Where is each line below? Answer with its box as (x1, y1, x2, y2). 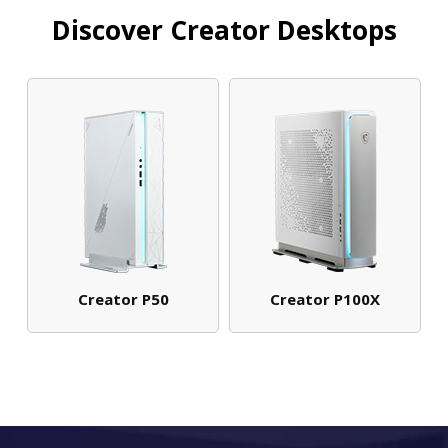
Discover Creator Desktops (51, 11, 397, 48)
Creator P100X (270, 289, 380, 310)
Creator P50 (77, 289, 169, 310)
